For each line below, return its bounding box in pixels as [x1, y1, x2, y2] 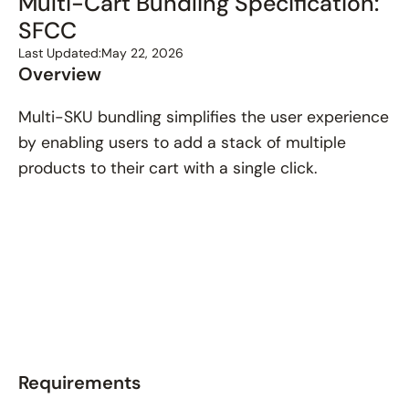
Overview [18, 61, 101, 86]
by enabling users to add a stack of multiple [18, 131, 346, 152]
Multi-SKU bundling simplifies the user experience [18, 106, 389, 127]
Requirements [18, 370, 141, 394]
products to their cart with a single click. [18, 157, 317, 178]
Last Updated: [18, 44, 101, 61]
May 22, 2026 [101, 44, 184, 61]
